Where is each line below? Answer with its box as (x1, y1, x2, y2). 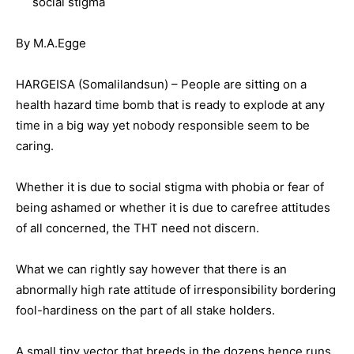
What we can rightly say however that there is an (16, 262, 287, 277)
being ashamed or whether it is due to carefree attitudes (16, 200, 330, 215)
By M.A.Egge (16, 36, 86, 51)
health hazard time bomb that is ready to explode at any (16, 97, 325, 112)
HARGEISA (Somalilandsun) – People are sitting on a (16, 77, 307, 92)
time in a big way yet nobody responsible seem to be (16, 118, 310, 133)
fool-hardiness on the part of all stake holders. (16, 303, 275, 318)
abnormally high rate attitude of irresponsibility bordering (16, 282, 336, 297)
